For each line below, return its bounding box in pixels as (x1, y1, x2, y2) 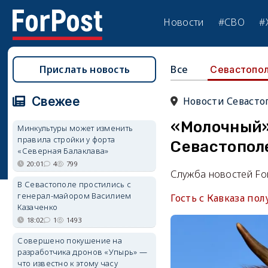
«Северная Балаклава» (17, 145, 109, 156)
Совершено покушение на (17, 235, 123, 246)
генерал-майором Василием (17, 190, 132, 201)
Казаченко (17, 202, 58, 212)
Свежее (28, 94, 80, 109)
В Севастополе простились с (17, 179, 132, 190)
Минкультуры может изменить (17, 123, 133, 133)
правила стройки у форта (17, 134, 115, 145)
